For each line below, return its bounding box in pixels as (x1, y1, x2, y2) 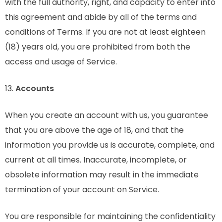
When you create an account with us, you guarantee (5, 110, 208, 121)
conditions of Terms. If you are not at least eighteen (5, 26, 206, 38)
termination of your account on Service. (5, 184, 159, 195)
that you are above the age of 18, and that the (5, 124, 184, 136)
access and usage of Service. (5, 56, 117, 67)
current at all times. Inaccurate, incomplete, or (5, 154, 187, 166)
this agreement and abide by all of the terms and (5, 11, 197, 23)
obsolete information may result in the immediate (5, 169, 199, 180)
